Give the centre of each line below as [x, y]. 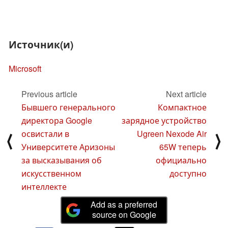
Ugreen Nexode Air [172, 134]
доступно [188, 174]
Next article [186, 94]
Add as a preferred [124, 204]
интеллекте [44, 187]
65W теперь [183, 147]
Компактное [182, 107]
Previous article [49, 94]
